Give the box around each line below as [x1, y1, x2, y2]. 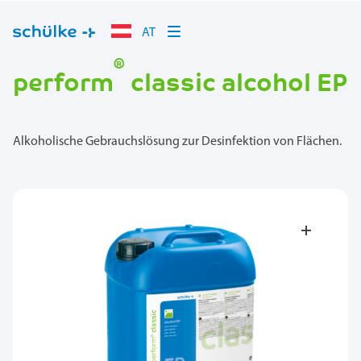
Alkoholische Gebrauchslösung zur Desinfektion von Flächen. [13, 135, 342, 148]
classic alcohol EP [125, 67, 348, 98]
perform [13, 67, 114, 98]
